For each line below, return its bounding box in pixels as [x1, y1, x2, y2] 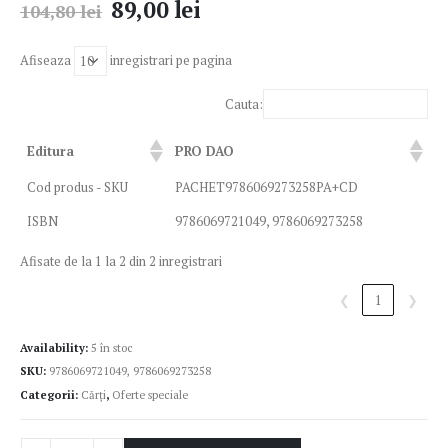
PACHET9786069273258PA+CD [175, 178, 359, 197]
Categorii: [20, 387, 81, 403]
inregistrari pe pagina [107, 50, 232, 69]
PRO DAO [175, 142, 235, 161]
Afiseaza [20, 50, 74, 69]
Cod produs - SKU [27, 178, 129, 197]
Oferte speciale [112, 387, 188, 403]
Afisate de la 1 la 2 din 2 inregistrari [20, 252, 222, 271]
